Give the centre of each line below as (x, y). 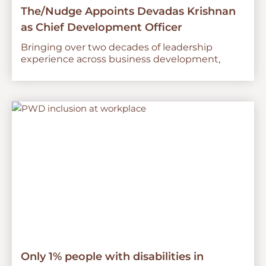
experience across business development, (121, 59)
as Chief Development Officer (102, 28)
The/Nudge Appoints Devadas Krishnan (128, 12)
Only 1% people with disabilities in (112, 257)
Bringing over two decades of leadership (117, 47)
